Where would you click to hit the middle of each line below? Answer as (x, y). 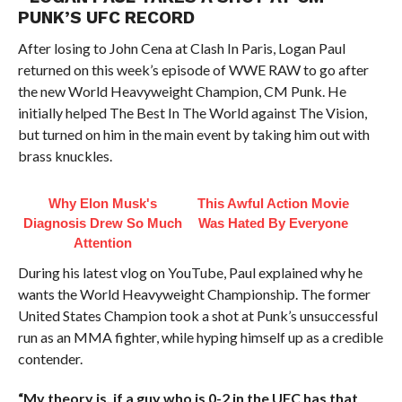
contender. (50, 358)
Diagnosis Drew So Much (103, 223)
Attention (103, 243)
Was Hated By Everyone (274, 223)
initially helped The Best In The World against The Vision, (192, 113)
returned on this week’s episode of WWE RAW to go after (193, 70)
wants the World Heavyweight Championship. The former (194, 294)
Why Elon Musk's (103, 203)
